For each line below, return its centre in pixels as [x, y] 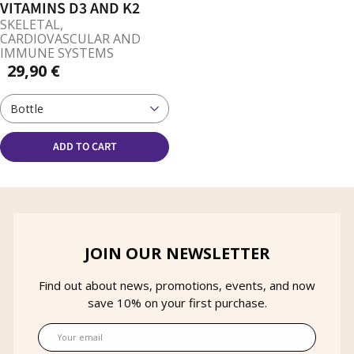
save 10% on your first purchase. [177, 303]
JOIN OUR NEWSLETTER [177, 254]
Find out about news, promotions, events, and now [177, 286]
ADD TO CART [85, 147]
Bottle [27, 109]
